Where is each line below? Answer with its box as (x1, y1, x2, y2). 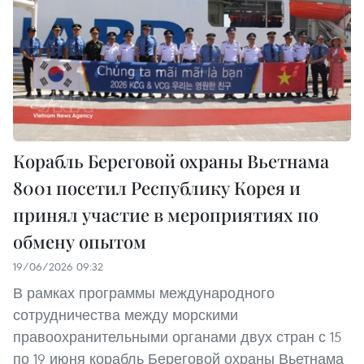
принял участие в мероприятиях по (13, 202, 318, 227)
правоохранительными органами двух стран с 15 (13, 327, 341, 347)
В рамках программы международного (13, 284, 275, 303)
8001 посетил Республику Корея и (13, 175, 301, 201)
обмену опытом (13, 229, 146, 254)
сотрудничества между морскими (13, 305, 238, 325)
